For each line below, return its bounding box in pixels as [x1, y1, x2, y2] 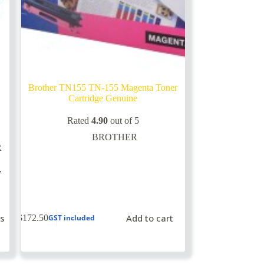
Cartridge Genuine [68, 93, 138, 104]
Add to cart [126, 212, 174, 224]
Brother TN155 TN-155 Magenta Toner [28, 82, 178, 93]
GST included [48, 213, 95, 223]
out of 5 [107, 115, 139, 126]
